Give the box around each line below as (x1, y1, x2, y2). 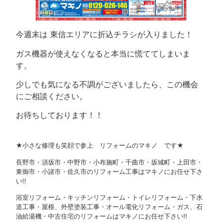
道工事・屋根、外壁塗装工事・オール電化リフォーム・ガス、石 (16, 203, 203, 211)
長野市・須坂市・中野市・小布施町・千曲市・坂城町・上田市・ (16, 158, 203, 166)
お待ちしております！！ (16, 110, 104, 120)
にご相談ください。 (16, 91, 88, 101)
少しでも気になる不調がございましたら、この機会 (16, 79, 199, 89)
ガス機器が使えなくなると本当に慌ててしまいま (16, 48, 191, 58)
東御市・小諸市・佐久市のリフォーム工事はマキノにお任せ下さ (16, 167, 203, 175)
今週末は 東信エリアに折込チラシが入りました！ (16, 29, 193, 40)
